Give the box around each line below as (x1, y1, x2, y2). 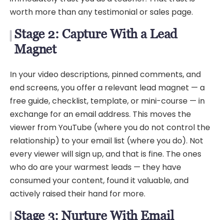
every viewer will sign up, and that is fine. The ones (10, 148, 201, 160)
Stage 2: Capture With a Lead (14, 27, 178, 42)
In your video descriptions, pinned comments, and (10, 68, 201, 80)
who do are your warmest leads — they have (10, 161, 181, 173)
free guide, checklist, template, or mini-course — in (10, 95, 205, 107)
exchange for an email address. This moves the (10, 108, 191, 120)
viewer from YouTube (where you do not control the (10, 121, 210, 133)
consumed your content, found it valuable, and (10, 174, 189, 186)
